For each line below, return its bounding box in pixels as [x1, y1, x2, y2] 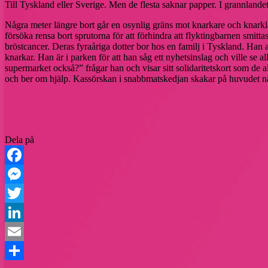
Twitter [5, 207, 32, 218]
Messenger [5, 188, 45, 199]
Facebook [5, 169, 42, 179]
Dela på [5, 135, 34, 145]
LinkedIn [5, 226, 39, 237]
